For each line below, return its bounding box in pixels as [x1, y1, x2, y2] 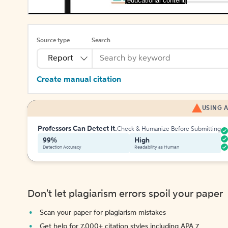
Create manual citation [37, 76, 121, 84]
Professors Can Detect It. [38, 125, 117, 132]
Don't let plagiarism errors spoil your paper [27, 189, 223, 199]
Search [92, 38, 110, 44]
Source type [37, 38, 70, 44]
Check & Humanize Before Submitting [117, 126, 221, 132]
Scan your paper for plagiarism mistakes [40, 209, 166, 216]
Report [48, 54, 73, 63]
